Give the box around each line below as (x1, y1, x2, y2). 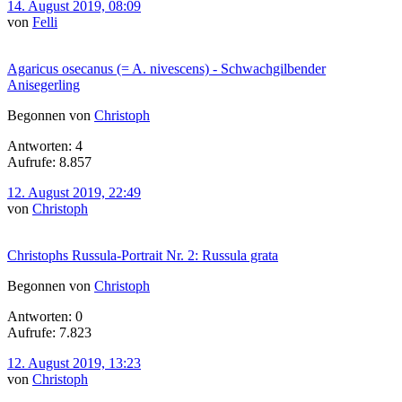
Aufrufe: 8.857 (7, 153, 92, 170)
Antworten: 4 (7, 137, 83, 153)
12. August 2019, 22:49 (7, 184, 141, 200)
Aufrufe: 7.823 (7, 324, 92, 340)
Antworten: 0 (7, 308, 83, 324)
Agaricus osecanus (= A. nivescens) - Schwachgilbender (7, 60, 326, 76)
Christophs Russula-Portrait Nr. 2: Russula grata (7, 247, 278, 263)
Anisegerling (7, 76, 80, 92)
